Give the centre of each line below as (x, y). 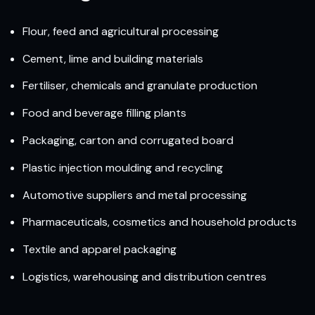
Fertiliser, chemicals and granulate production (140, 86)
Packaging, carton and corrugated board (128, 141)
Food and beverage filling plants (104, 113)
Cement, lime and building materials (113, 58)
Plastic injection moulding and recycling (123, 167)
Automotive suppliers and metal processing (135, 195)
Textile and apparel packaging (99, 250)
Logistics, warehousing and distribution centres (144, 277)
